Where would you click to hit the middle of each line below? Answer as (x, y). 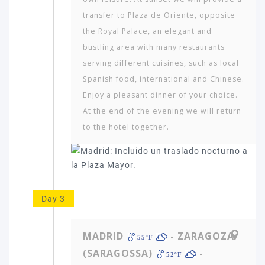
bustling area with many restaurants (154, 47)
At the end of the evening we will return (162, 111)
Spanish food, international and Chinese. (164, 79)
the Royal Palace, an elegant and (147, 31)
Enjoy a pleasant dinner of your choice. (160, 95)
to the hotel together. (126, 127)
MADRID (103, 236)
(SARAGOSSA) (118, 253)
